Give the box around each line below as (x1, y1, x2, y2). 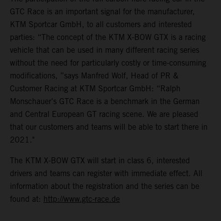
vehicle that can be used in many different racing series (10, 45, 199, 55)
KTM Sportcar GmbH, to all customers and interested (10, 20, 192, 30)
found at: (10, 194, 43, 204)
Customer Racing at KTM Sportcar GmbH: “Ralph (10, 84, 181, 94)
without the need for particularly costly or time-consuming (10, 58, 206, 68)
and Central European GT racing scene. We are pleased (10, 110, 198, 119)
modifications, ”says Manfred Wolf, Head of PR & (10, 71, 179, 81)
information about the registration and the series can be (10, 182, 199, 191)
